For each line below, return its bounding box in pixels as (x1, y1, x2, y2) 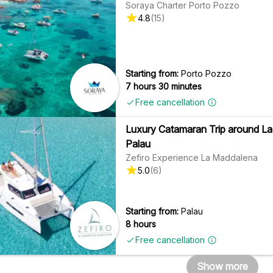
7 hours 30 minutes (126, 80, 202, 91)
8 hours (126, 218, 157, 229)
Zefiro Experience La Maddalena (126, 152, 258, 163)
